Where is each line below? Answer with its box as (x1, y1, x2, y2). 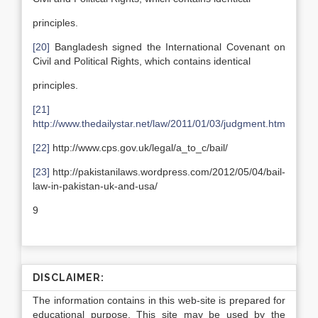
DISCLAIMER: (33, 272, 104, 283)
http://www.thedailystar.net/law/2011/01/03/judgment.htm (33, 118, 285, 129)
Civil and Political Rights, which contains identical (33, 55, 251, 67)
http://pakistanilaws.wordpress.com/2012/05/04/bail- (50, 166, 285, 177)
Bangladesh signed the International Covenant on (50, 41, 285, 53)
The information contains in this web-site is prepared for (33, 295, 285, 306)
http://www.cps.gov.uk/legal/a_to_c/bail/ (50, 142, 228, 153)
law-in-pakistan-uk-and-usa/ (33, 180, 158, 192)
